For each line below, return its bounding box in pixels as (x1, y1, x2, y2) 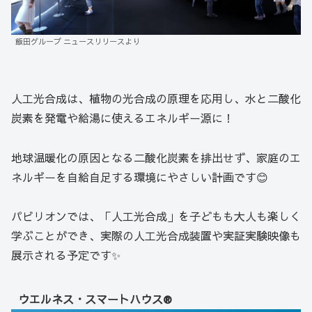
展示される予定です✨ (11, 247, 120, 263)
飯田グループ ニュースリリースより (15, 36, 140, 47)
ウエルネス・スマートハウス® (17, 290, 172, 306)
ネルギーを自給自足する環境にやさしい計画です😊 (11, 169, 268, 185)
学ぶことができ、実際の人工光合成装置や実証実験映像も (11, 228, 301, 244)
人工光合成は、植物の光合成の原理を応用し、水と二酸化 (11, 90, 301, 106)
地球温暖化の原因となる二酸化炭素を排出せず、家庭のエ (11, 149, 301, 165)
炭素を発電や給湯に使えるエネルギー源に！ (11, 109, 234, 125)
